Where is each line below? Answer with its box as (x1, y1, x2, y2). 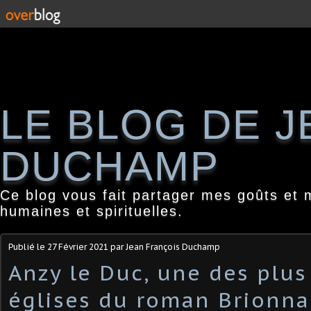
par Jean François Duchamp (108, 242, 220, 252)
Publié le (8, 242, 47, 252)
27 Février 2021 (47, 242, 108, 252)
